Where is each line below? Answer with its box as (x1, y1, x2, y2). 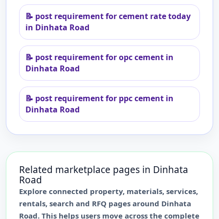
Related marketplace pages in (19, 163, 153, 176)
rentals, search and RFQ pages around (19, 198, 161, 208)
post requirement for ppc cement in (35, 93, 174, 104)
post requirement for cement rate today (35, 11, 191, 22)
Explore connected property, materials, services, (19, 186, 198, 196)
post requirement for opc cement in (35, 52, 174, 63)
